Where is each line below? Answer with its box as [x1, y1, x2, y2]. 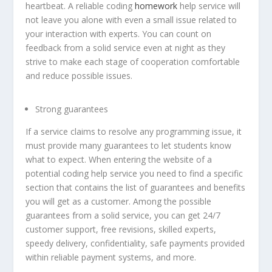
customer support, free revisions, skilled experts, [25, 223, 217, 236]
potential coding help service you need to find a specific [25, 168, 243, 180]
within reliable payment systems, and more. [25, 251, 197, 263]
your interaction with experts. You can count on [25, 28, 212, 40]
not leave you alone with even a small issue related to [25, 14, 237, 26]
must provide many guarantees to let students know [25, 140, 232, 152]
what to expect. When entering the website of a [25, 154, 212, 166]
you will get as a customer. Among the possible [25, 195, 212, 208]
